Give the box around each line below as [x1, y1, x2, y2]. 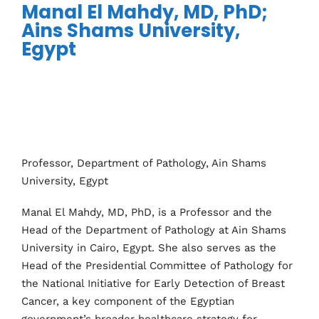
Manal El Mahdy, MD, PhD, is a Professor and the [21, 206, 272, 219]
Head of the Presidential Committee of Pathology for [21, 259, 293, 272]
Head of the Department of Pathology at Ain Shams [21, 224, 286, 236]
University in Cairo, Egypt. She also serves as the [21, 241, 276, 254]
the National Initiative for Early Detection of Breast [21, 277, 285, 290]
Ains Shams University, [21, 18, 240, 43]
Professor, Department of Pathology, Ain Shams [21, 156, 266, 169]
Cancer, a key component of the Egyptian [21, 295, 234, 308]
